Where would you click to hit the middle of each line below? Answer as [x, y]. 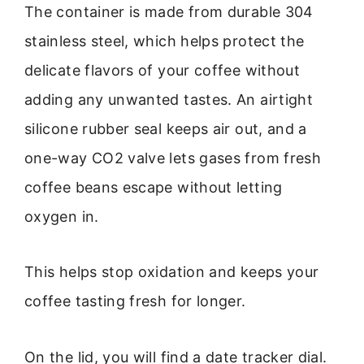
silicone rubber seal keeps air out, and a [166, 128]
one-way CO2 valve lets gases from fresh [173, 158]
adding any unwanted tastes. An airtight [169, 99]
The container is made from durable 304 [169, 11]
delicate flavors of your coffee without [162, 70]
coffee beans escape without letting [154, 187]
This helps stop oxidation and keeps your [172, 272]
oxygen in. [62, 216]
